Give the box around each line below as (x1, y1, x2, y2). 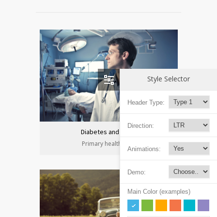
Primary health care (82, 139, 135, 148)
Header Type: (127, 98, 165, 106)
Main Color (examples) (127, 187, 190, 195)
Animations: (127, 145, 161, 153)
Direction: (127, 122, 154, 129)
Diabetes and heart (81, 127, 136, 136)
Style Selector (147, 74, 190, 83)
